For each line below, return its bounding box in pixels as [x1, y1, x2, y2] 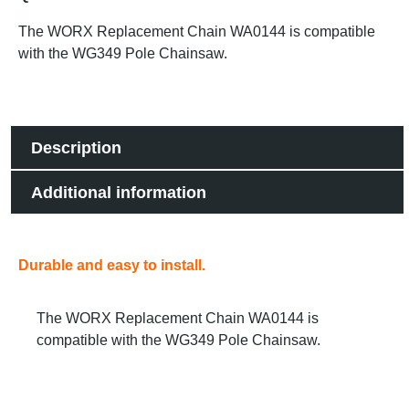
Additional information [30, 183, 206, 202]
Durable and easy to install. [18, 257, 205, 274]
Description [30, 138, 121, 157]
